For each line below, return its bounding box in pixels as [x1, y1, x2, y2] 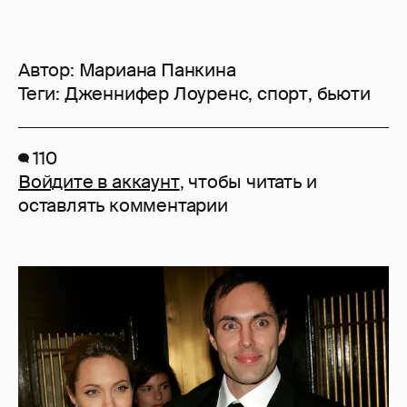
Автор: [18, 58, 79, 83]
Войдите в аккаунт [18, 170, 180, 194]
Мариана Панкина [78, 58, 236, 83]
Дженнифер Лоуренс [64, 82, 249, 106]
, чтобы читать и [179, 170, 317, 194]
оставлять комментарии [18, 194, 228, 218]
